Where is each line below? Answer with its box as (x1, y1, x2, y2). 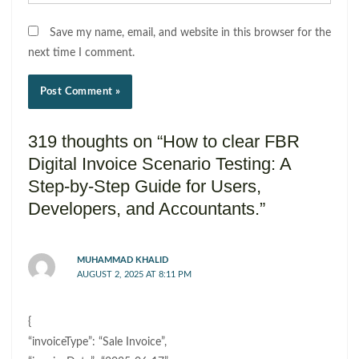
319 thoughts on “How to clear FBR (27, 131, 300, 152)
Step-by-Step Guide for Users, (27, 176, 261, 197)
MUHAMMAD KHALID (77, 256, 169, 265)
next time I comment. (27, 47, 135, 59)
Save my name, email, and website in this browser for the (49, 27, 331, 39)
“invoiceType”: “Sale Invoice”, (27, 337, 167, 349)
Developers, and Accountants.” (27, 199, 265, 220)
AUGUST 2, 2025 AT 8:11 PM (77, 270, 192, 280)
